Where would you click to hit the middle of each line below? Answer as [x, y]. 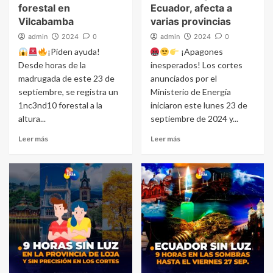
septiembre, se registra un [68, 92]
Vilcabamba [46, 22]
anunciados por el [183, 79]
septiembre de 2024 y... [194, 119]
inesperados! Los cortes [196, 65]
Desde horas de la [52, 65]
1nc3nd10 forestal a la [60, 105]
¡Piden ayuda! [73, 52]
